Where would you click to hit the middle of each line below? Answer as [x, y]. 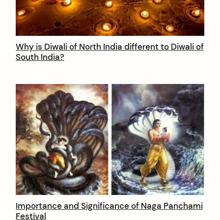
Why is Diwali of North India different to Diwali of [110, 46]
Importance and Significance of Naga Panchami [109, 206]
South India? [40, 57]
